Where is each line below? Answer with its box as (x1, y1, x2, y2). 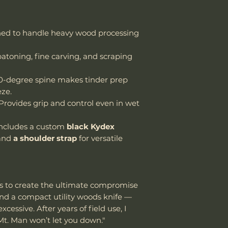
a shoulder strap (13, 133, 77, 143)
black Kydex (67, 121, 115, 131)
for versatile (77, 133, 123, 143)
